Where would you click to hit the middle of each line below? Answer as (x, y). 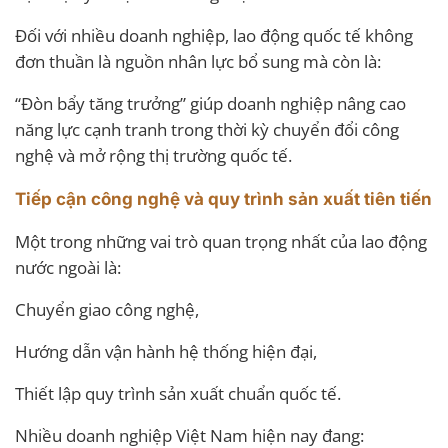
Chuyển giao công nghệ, (107, 309)
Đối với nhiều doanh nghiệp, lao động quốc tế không (214, 35)
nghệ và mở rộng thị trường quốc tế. (153, 155)
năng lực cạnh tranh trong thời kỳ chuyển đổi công (207, 129)
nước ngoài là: (68, 267)
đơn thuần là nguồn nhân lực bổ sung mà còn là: (198, 61)
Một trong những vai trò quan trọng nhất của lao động (221, 241)
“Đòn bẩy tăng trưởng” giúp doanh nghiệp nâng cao (210, 103)
